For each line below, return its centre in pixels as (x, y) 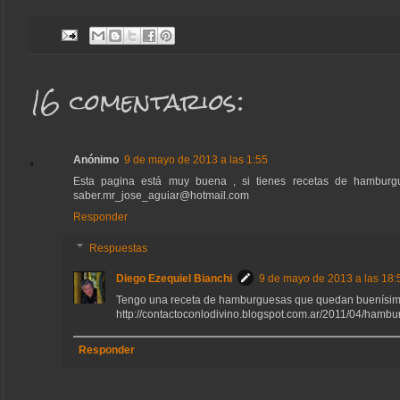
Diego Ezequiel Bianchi (174, 278)
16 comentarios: (137, 101)
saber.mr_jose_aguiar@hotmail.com (161, 195)
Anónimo (96, 159)
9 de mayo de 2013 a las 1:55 (196, 159)
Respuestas (119, 248)
